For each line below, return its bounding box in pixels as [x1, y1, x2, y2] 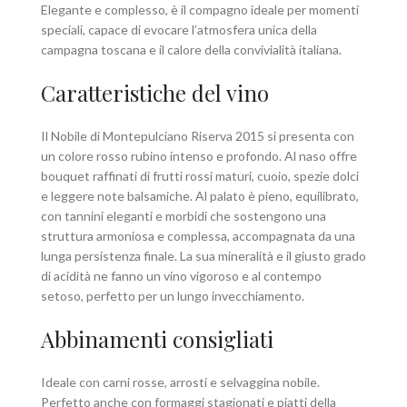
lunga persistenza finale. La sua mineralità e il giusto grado [41, 248, 366, 264]
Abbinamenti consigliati [41, 324, 273, 354]
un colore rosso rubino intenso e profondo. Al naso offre [41, 148, 357, 164]
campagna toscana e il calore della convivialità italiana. [41, 42, 342, 58]
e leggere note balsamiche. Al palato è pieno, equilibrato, [41, 188, 359, 204]
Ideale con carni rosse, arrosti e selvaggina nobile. [41, 374, 320, 391]
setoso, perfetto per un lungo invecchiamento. [41, 288, 304, 304]
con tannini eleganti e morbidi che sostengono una [41, 208, 326, 224]
